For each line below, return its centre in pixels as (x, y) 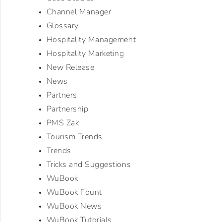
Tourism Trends (74, 137)
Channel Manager (79, 12)
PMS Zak (63, 123)
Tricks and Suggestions (89, 165)
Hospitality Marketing (85, 54)
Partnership (67, 109)
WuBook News (74, 206)
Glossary (62, 26)
